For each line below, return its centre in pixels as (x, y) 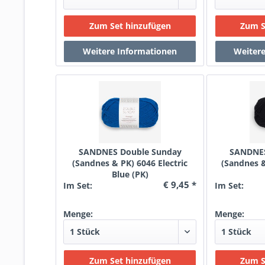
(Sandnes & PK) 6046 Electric (130, 163)
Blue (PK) (130, 174)
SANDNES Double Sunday (130, 152)
